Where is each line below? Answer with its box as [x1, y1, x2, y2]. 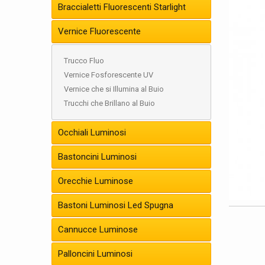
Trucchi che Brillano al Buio [64, 99, 155, 108]
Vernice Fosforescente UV [64, 70, 153, 79]
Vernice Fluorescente [58, 26, 141, 37]
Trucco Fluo [64, 56, 104, 65]
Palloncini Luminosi [58, 248, 132, 259]
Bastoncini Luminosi [58, 151, 137, 162]
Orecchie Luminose [58, 176, 133, 186]
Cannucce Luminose [58, 224, 138, 235]
